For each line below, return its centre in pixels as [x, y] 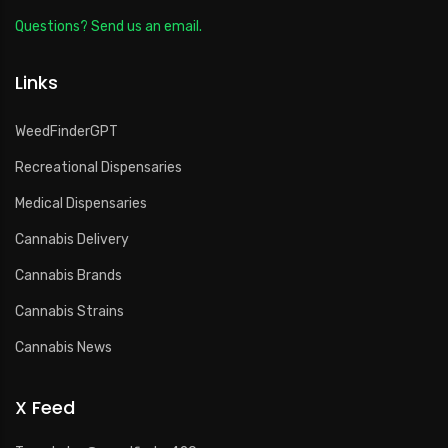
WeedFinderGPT [66, 131]
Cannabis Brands [68, 275]
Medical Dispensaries [81, 203]
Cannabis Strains [69, 311]
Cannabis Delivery [72, 239]
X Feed [45, 407]
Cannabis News [63, 347]
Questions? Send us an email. [108, 26]
